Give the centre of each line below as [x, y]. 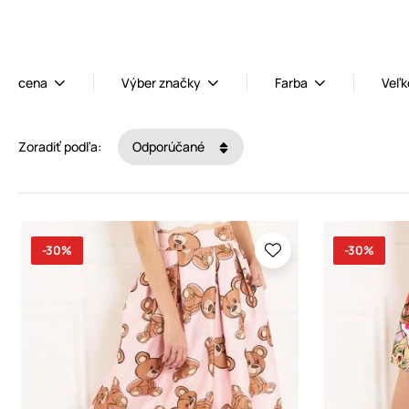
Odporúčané [170, 147]
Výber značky [161, 82]
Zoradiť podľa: [60, 147]
